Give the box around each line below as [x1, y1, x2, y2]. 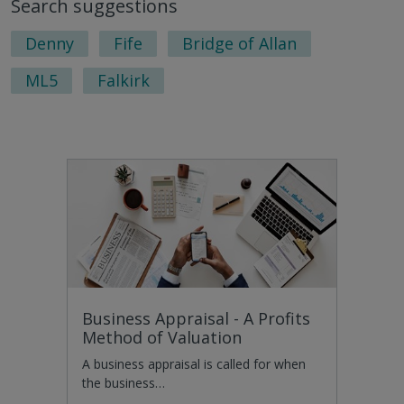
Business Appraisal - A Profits [82, 308, 310, 330]
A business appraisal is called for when [82, 355, 306, 373]
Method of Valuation [82, 326, 242, 349]
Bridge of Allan [182, 32, 297, 55]
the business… [82, 374, 165, 392]
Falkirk [97, 69, 150, 92]
